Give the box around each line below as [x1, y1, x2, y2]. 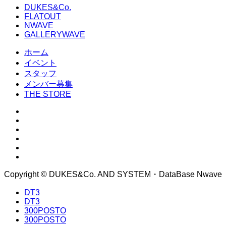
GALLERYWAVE [24, 30, 85, 39]
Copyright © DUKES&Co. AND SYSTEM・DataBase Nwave [4, 169, 222, 179]
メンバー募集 [24, 79, 73, 88]
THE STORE [24, 89, 71, 98]
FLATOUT [24, 12, 61, 21]
